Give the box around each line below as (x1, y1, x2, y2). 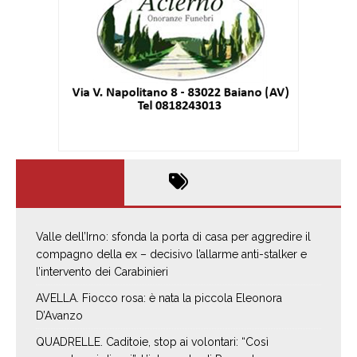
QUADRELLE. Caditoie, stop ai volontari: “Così (36, 335, 269, 349)
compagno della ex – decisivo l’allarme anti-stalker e (36, 248, 307, 261)
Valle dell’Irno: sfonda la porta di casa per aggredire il (36, 230, 311, 244)
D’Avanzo (36, 309, 83, 323)
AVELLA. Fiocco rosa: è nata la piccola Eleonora (36, 292, 282, 305)
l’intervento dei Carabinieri (36, 265, 168, 279)
